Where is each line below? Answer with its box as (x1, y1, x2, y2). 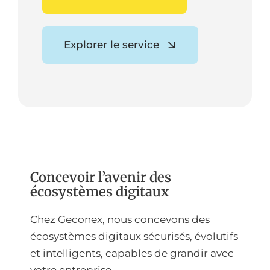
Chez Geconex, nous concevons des (30, 213, 210, 226)
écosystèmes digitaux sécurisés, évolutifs (30, 230, 238, 243)
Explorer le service (64, 39, 159, 51)
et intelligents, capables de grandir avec (30, 247, 234, 260)
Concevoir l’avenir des (30, 169, 171, 186)
